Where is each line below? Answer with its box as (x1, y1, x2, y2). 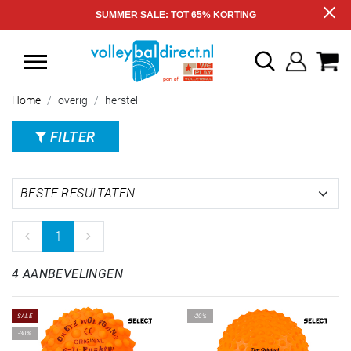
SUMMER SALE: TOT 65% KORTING (95, 9, 256, 20)
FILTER (46, 128, 96, 145)
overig (58, 94, 88, 107)
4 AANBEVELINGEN (12, 266, 123, 281)
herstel (105, 94, 138, 107)
